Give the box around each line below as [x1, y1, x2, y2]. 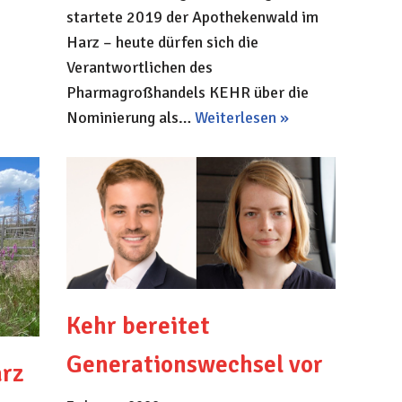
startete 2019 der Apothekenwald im [66, 7, 319, 28]
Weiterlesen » [194, 108, 289, 128]
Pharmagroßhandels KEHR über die [66, 83, 309, 103]
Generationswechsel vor [66, 350, 323, 380]
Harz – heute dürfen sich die [66, 32, 258, 53]
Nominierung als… [66, 108, 195, 128]
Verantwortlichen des [66, 57, 213, 78]
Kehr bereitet [66, 311, 210, 342]
